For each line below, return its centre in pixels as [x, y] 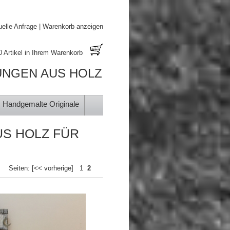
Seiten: [20, 168]
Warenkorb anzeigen [73, 26]
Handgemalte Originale [41, 104]
